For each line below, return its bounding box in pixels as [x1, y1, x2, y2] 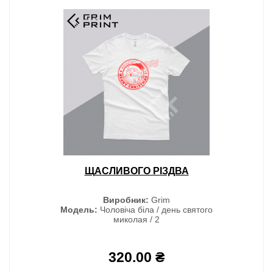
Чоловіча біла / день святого [97, 204, 213, 214]
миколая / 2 [113, 214, 160, 224]
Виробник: [103, 194, 149, 205]
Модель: [60, 204, 97, 214]
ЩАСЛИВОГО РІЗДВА [84, 165, 189, 176]
